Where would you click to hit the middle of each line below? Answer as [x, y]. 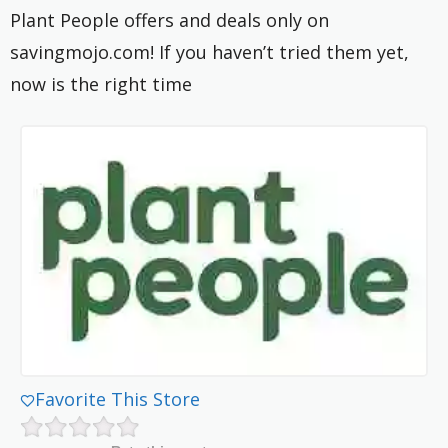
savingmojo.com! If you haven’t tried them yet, [209, 52]
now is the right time [101, 84]
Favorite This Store [118, 398]
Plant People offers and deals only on [169, 20]
